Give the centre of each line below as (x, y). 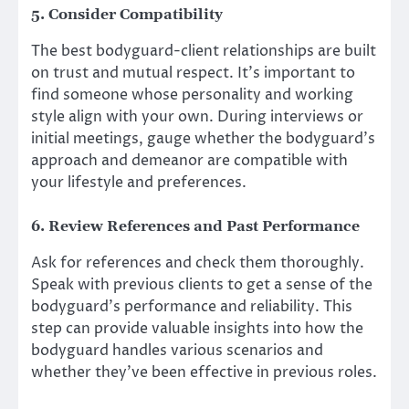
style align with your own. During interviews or (197, 116)
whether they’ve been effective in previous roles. (204, 373)
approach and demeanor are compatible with (189, 160)
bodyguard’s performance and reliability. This (192, 307)
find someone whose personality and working (192, 94)
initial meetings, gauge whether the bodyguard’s (203, 138)
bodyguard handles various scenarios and (177, 351)
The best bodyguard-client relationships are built (204, 51)
